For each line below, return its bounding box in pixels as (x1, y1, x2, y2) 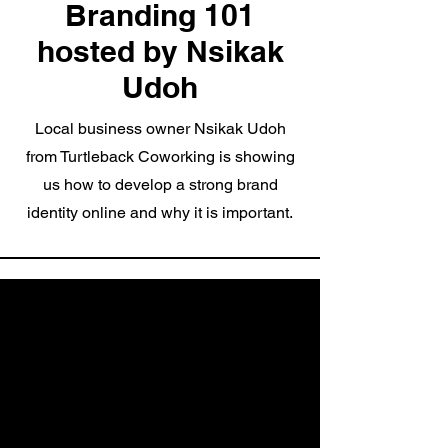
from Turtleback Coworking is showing (25, 147, 295, 166)
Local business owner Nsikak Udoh (34, 119, 286, 138)
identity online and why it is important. (27, 203, 293, 222)
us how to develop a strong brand (42, 175, 278, 194)
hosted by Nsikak (36, 33, 284, 69)
